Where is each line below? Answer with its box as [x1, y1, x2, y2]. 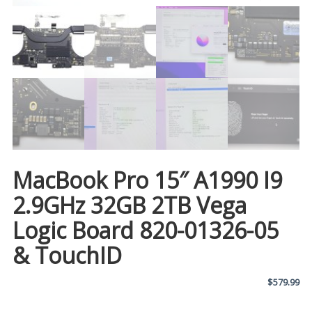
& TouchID [12, 240, 122, 271]
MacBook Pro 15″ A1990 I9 [12, 165, 282, 196]
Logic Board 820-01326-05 [12, 215, 279, 246]
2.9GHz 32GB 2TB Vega [12, 190, 247, 221]
